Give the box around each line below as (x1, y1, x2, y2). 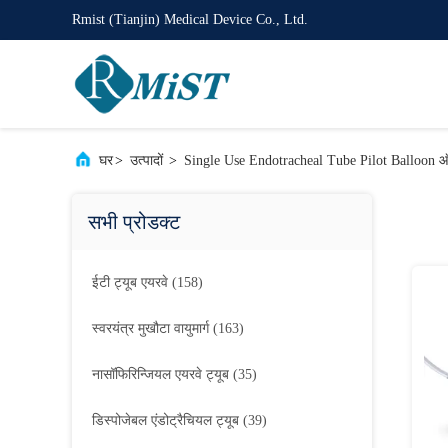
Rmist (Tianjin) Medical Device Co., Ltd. (72, 12, 308, 27)
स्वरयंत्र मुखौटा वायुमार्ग (92, 321, 209, 336)
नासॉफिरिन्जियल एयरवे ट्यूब (92, 367, 229, 382)
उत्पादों (130, 153, 163, 168)
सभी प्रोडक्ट (88, 211, 180, 233)
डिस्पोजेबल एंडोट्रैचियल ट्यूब (92, 413, 239, 428)
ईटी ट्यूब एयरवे (92, 275, 168, 290)
